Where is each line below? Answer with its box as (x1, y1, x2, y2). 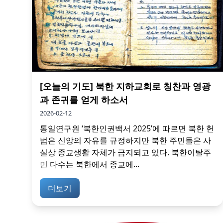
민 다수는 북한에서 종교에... (40, 158, 139, 170)
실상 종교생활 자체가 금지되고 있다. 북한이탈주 (40, 146, 211, 158)
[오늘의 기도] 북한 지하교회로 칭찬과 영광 (40, 80, 211, 92)
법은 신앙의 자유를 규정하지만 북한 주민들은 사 (40, 134, 211, 146)
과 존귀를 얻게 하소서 (40, 93, 128, 106)
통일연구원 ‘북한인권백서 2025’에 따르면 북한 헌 (40, 122, 214, 134)
